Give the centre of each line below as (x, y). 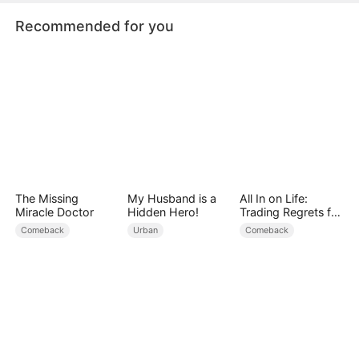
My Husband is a (171, 199)
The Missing (47, 199)
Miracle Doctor (55, 212)
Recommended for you (95, 26)
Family (256, 226)
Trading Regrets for (290, 212)
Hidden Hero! (163, 212)
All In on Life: (273, 199)
